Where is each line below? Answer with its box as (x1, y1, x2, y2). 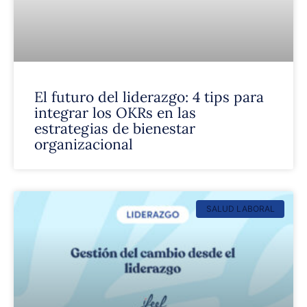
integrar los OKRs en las (34, 103, 196, 122)
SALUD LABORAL (206, 204, 275, 214)
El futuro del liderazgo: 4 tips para (34, 88, 264, 106)
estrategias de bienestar (34, 119, 195, 138)
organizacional (34, 135, 133, 153)
